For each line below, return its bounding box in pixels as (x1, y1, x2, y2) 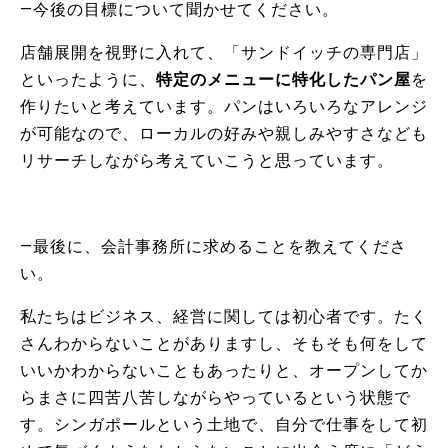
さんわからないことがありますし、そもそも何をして (20, 333, 428, 353)
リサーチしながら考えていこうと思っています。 (20, 150, 394, 170)
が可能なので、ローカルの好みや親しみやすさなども (20, 123, 428, 143)
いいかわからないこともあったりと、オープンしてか (20, 360, 428, 380)
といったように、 (20, 69, 156, 89)
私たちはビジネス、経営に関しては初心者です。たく (20, 306, 428, 326)
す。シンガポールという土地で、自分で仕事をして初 (20, 414, 428, 434)
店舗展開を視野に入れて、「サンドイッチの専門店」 (20, 42, 428, 62)
